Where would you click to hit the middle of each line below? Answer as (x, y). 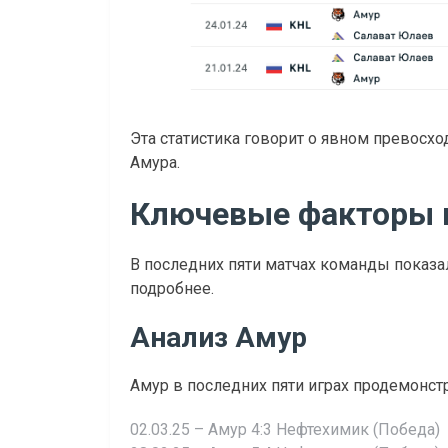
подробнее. (172, 288)
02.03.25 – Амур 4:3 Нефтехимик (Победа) (285, 429)
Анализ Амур (218, 337)
